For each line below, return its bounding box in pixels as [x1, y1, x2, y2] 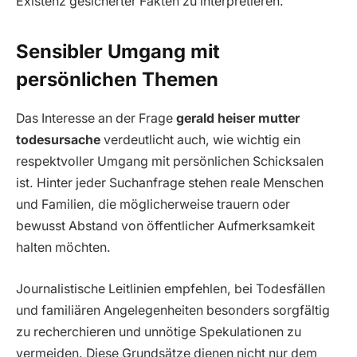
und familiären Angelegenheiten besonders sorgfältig [16, 302, 330, 318]
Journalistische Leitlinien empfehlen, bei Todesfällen [16, 280, 325, 296]
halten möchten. [16, 240, 111, 256]
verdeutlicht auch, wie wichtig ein [100, 132, 300, 148]
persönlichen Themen [16, 68, 218, 92]
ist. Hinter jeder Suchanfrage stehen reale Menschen [16, 175, 324, 191]
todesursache [16, 132, 100, 148]
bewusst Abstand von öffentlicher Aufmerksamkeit [16, 218, 315, 234]
